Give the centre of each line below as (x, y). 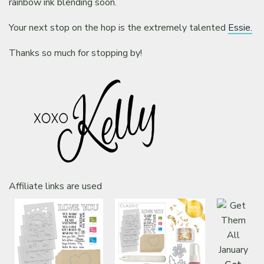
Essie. (240, 27)
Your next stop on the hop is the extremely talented (119, 27)
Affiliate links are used (55, 186)
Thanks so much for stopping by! (76, 53)
